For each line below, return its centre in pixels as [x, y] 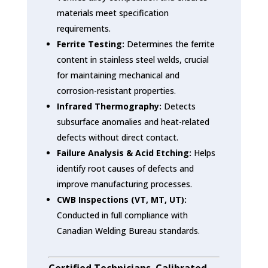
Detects [178, 106]
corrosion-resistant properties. [116, 90]
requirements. [83, 28]
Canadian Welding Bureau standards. [128, 230]
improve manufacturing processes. [124, 184]
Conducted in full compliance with [122, 215]
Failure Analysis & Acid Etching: [124, 153]
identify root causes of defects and [125, 168]
